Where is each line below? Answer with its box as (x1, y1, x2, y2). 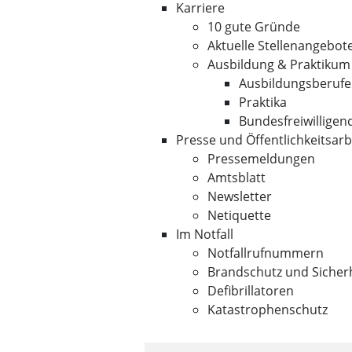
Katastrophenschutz (207, 301, 328, 318)
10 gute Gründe (207, 18, 300, 35)
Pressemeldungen (207, 150, 315, 167)
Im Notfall (176, 225, 233, 243)
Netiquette (207, 207, 271, 224)
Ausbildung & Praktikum (207, 56, 350, 73)
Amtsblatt (207, 169, 266, 186)
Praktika (239, 93, 287, 111)
